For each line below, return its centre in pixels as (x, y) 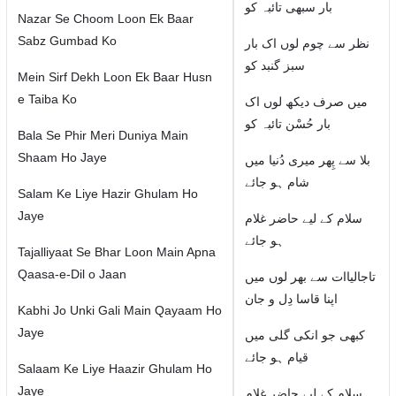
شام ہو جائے (277, 182)
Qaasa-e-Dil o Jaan (72, 274)
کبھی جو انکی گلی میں (305, 335)
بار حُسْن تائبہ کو (287, 124)
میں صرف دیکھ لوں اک (306, 102)
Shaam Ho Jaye (62, 157)
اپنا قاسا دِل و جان (291, 299)
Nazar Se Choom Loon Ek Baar (105, 19)
